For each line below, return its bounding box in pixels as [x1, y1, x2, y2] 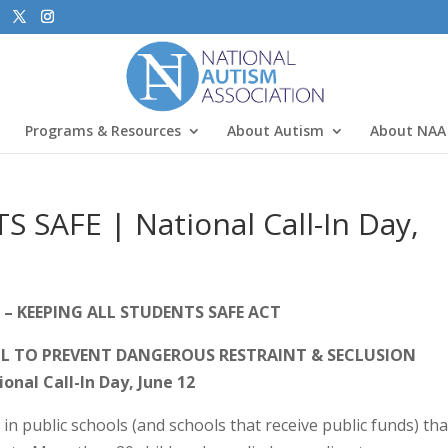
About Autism [227, 120, 324, 140]
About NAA [370, 120, 446, 140]
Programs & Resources [25, 120, 181, 140]
